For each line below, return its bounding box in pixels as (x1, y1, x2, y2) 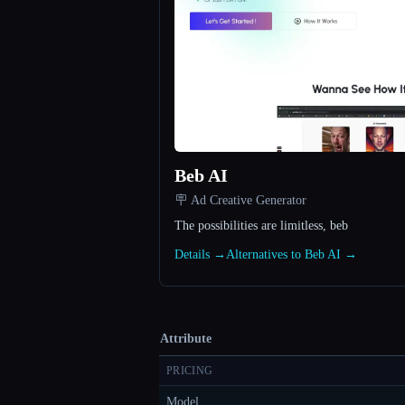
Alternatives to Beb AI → (226, 248, 357, 262)
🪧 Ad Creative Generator (174, 193, 306, 208)
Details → (174, 248, 226, 262)
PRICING (166, 364, 213, 378)
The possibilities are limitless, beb (174, 219, 348, 233)
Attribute (160, 332, 212, 346)
